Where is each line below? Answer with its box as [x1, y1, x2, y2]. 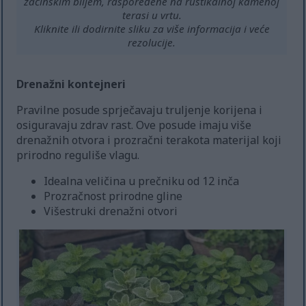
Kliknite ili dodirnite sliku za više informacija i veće [33, 21, 270, 36]
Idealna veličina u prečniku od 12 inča [44, 173, 240, 189]
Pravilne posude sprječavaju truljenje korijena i [16, 102, 263, 117]
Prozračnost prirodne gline [44, 188, 183, 204]
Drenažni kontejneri [16, 76, 126, 92]
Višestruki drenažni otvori [44, 203, 178, 219]
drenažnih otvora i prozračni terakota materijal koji [16, 132, 282, 148]
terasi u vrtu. [122, 8, 182, 22]
